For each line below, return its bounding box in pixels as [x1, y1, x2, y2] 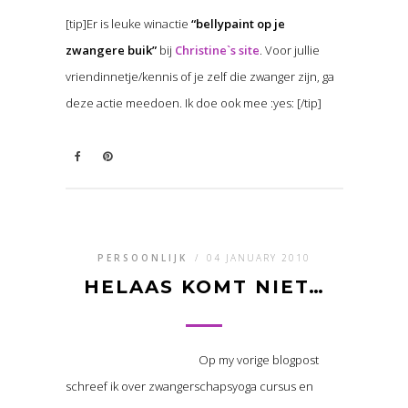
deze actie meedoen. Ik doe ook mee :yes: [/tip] [65, 95, 321, 112]
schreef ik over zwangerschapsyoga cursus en [65, 378, 313, 395]
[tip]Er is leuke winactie [65, 15, 191, 33]
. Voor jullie [259, 42, 320, 59]
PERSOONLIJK [97, 251, 188, 265]
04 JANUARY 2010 [207, 251, 311, 265]
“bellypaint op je [190, 15, 285, 33]
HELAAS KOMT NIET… [83, 276, 325, 299]
